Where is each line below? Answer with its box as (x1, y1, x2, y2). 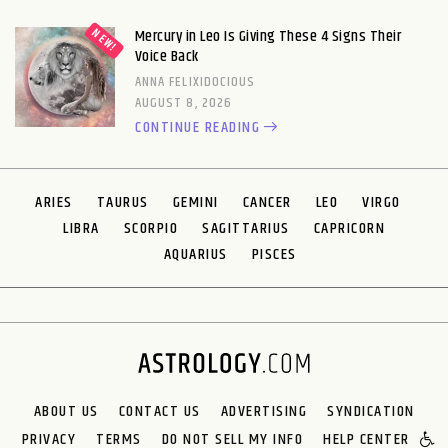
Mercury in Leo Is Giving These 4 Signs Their (135, 23, 402, 49)
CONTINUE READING (135, 114, 260, 140)
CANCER (242, 189, 292, 215)
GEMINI (172, 189, 219, 215)
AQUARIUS (163, 241, 228, 267)
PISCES (251, 241, 297, 267)
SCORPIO (123, 215, 178, 241)
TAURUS (96, 189, 149, 215)
